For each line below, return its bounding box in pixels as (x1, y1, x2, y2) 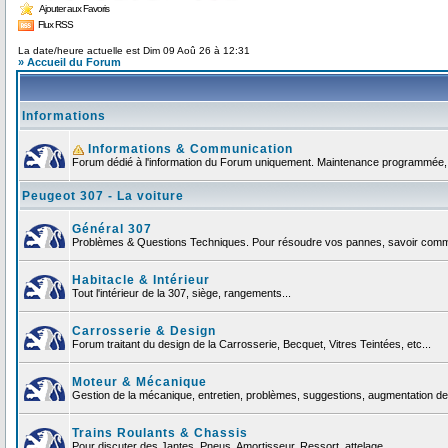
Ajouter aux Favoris (39, 2, 109, 14)
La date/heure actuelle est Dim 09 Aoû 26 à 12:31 (18, 45, 250, 57)
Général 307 (72, 222, 152, 237)
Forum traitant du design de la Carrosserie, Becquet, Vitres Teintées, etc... (72, 338, 431, 351)
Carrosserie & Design (72, 324, 216, 339)
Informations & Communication (84, 142, 293, 157)
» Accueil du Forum (18, 56, 121, 69)
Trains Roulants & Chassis (72, 426, 248, 441)
